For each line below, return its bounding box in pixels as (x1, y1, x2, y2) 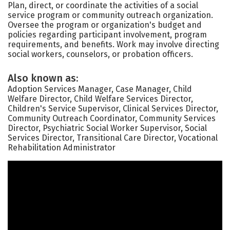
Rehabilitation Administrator (8, 143, 116, 152)
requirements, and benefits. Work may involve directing (8, 40, 219, 49)
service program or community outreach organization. (8, 10, 213, 20)
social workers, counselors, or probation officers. (8, 49, 193, 59)
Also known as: (8, 72, 78, 84)
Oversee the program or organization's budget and (8, 20, 202, 30)
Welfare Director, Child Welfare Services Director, (8, 94, 193, 104)
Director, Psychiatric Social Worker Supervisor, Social (8, 123, 207, 133)
